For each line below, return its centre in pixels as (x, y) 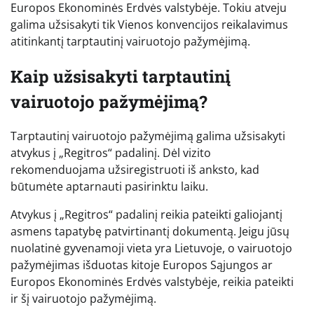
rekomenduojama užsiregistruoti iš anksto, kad (135, 170)
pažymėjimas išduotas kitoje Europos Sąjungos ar (142, 265)
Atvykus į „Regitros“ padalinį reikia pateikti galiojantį (146, 215)
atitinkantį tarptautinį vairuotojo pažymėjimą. (130, 41)
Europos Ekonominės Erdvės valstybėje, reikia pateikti (152, 282)
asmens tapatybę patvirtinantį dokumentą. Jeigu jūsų (150, 232)
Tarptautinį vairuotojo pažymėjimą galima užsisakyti (148, 136)
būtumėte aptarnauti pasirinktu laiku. (109, 187)
